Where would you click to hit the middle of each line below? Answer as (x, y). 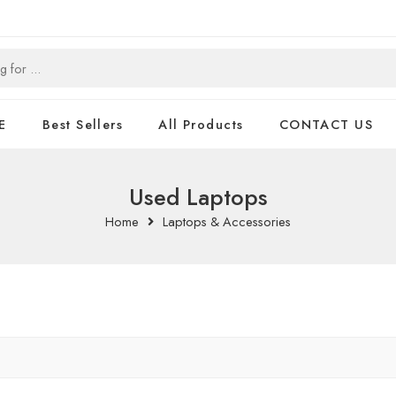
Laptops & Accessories (227, 221)
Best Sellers (83, 124)
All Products (201, 124)
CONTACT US (326, 124)
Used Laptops (198, 198)
